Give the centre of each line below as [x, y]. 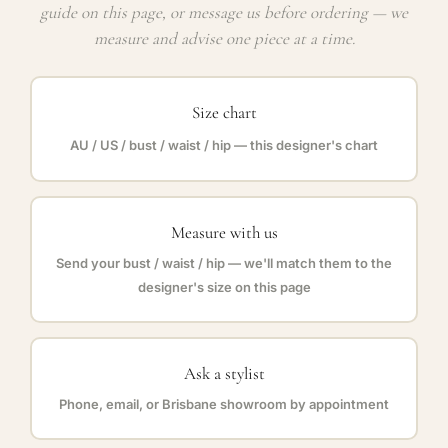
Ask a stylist [224, 374]
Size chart [224, 113]
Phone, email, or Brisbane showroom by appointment [224, 404]
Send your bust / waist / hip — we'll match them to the [224, 263]
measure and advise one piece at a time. [224, 38]
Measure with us [224, 233]
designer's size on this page [224, 287]
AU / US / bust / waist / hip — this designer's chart [224, 145]
